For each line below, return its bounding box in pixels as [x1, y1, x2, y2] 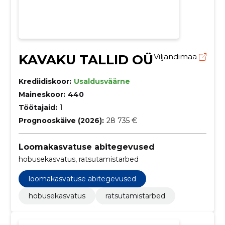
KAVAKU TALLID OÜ [18, 52, 153, 68]
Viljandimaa [154, 52, 199, 62]
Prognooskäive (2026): [18, 116, 104, 126]
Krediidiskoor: [18, 77, 71, 86]
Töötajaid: [18, 103, 57, 113]
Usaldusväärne [73, 77, 130, 86]
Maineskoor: [18, 90, 65, 99]
